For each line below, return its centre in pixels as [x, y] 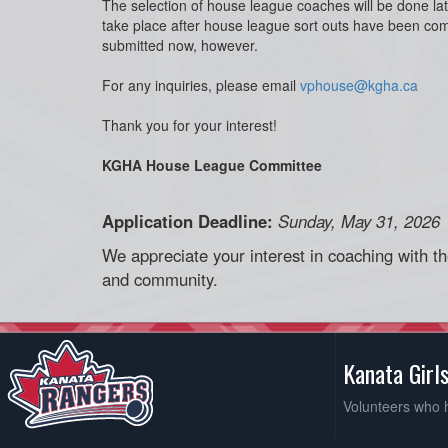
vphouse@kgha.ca [359, 85]
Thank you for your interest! [189, 125]
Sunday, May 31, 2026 [359, 221]
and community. [160, 279]
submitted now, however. [180, 45]
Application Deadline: [187, 221]
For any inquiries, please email [201, 85]
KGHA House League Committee [212, 165]
